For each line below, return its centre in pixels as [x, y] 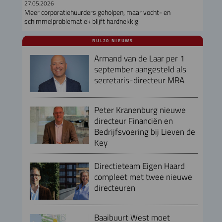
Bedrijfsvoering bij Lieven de [144, 132]
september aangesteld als [140, 69]
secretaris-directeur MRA [139, 80]
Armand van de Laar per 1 [139, 58]
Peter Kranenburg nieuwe [140, 110]
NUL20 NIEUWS [113, 41]
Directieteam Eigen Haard [139, 166]
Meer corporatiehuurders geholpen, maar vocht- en [97, 13]
